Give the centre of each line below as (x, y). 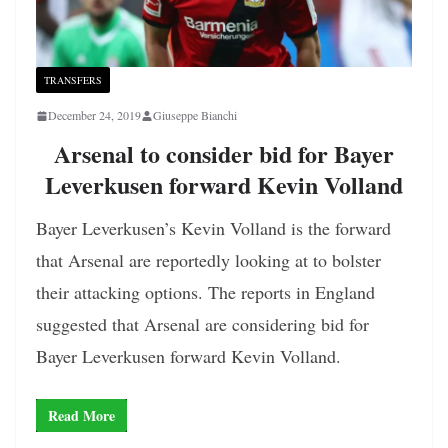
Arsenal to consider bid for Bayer (224, 154)
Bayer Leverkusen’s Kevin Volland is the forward (213, 228)
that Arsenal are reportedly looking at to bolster (208, 260)
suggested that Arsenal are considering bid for (202, 324)
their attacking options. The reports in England (205, 292)
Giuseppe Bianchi (195, 115)
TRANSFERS (73, 80)
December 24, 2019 (94, 115)
